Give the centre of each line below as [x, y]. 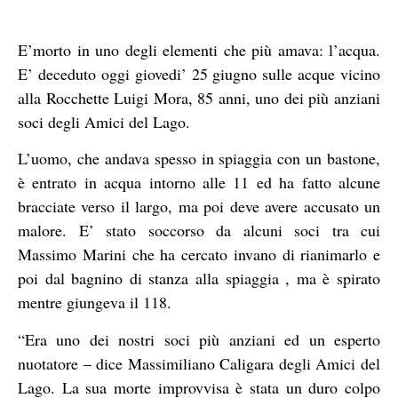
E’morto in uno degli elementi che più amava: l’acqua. [199, 49]
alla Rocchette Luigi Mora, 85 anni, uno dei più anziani [199, 97]
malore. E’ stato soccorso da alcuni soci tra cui [199, 231]
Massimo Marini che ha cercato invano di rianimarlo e [199, 255]
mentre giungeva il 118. [95, 302]
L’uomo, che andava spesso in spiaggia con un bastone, [199, 159]
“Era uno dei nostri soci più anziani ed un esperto [199, 339]
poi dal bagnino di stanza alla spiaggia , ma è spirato [199, 279]
